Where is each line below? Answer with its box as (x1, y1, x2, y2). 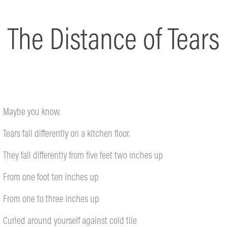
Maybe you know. (3, 105, 61, 118)
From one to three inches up (3, 192, 100, 205)
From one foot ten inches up (3, 170, 99, 183)
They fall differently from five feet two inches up (3, 148, 164, 161)
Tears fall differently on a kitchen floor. (3, 127, 131, 139)
